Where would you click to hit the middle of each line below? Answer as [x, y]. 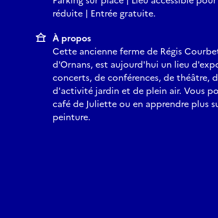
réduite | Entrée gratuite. [104, 13]
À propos [72, 38]
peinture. [72, 117]
